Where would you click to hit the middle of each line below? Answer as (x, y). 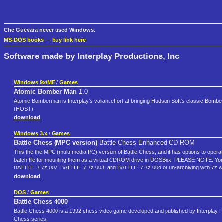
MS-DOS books (24, 40)
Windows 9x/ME (34, 83)
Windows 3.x (30, 134)
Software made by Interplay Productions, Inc (92, 56)
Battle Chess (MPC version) (55, 143)
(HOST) (24, 109)
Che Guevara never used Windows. (50, 30)
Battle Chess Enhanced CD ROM (146, 143)
